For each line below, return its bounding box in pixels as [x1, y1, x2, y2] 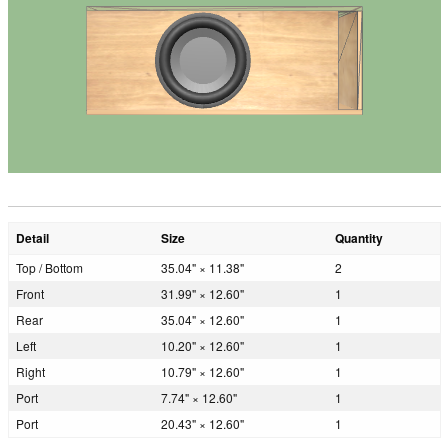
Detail [16, 229, 49, 248]
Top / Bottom [15, 259, 83, 277]
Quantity [335, 229, 383, 248]
